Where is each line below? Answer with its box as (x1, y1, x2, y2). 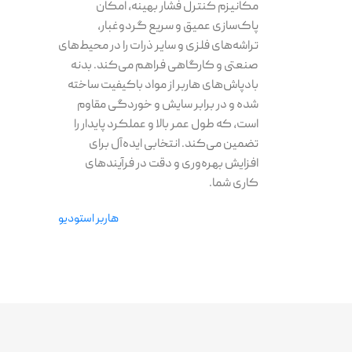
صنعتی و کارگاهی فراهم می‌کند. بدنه (71, 57, 259, 75)
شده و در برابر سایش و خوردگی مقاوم (77, 96, 259, 114)
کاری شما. (209, 174, 259, 192)
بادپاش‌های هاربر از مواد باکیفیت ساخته (68, 76, 259, 94)
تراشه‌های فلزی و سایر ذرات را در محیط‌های (58, 37, 259, 55)
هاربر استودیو (58, 210, 119, 228)
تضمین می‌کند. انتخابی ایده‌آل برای (89, 135, 259, 153)
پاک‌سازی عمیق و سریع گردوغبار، (97, 17, 259, 35)
